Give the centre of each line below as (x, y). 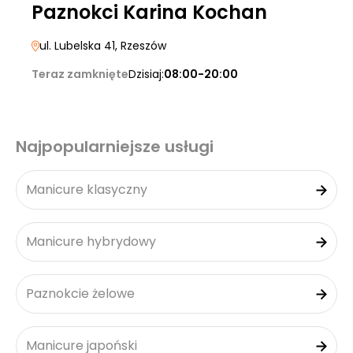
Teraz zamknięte (80, 74)
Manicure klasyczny (87, 190)
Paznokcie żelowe (80, 294)
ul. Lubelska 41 (77, 46)
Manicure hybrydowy (91, 242)
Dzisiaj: (146, 74)
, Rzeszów (141, 46)
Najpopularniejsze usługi (115, 147)
